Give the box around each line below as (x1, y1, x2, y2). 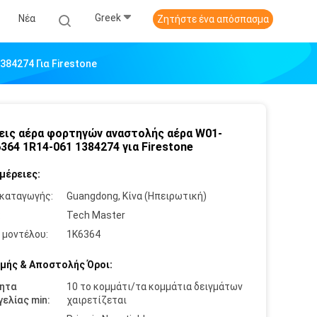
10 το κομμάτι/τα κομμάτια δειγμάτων (67, 281, 243, 292)
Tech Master (67, 209, 125, 221)
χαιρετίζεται (67, 294, 127, 306)
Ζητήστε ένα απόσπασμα (157, 13, 269, 25)
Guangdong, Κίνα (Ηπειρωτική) (67, 190, 207, 202)
